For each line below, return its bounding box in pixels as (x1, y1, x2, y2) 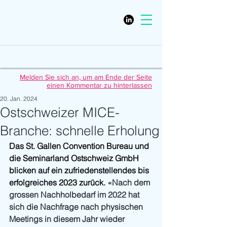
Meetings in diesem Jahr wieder (9, 214, 127, 224)
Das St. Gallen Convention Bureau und (9, 141, 151, 151)
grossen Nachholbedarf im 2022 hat (9, 190, 141, 200)
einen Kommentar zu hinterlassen (47, 81, 152, 89)
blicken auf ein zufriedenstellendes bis (9, 165, 151, 175)
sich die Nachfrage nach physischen (9, 202, 145, 212)
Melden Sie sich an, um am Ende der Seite (20, 73, 152, 81)
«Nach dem (107, 177, 152, 187)
